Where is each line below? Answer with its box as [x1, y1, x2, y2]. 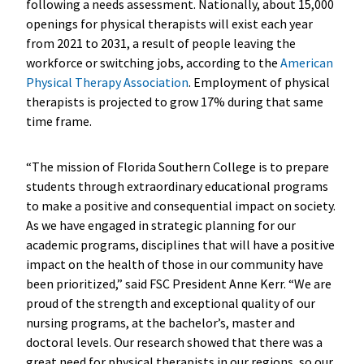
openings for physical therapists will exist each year [25, 15, 313, 32]
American [279, 54, 333, 71]
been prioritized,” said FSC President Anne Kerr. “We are [25, 275, 331, 292]
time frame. [25, 112, 94, 129]
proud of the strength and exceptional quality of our [25, 294, 315, 311]
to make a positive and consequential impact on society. [25, 197, 336, 214]
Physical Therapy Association [25, 73, 188, 90]
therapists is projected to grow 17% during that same [25, 93, 323, 110]
